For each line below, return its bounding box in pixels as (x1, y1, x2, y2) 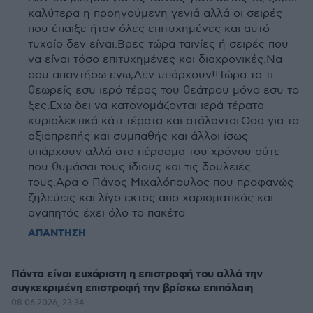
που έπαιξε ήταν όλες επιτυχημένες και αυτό (28, 22, 270, 36)
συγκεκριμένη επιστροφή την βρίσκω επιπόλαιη (11, 281, 253, 296)
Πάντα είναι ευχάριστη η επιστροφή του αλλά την (11, 267, 262, 282)
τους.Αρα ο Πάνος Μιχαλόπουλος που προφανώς (28, 176, 293, 189)
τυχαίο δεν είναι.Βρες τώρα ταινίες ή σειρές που (28, 38, 289, 51)
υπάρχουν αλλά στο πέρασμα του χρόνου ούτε (28, 145, 280, 159)
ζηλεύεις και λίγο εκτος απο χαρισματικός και (28, 191, 273, 205)
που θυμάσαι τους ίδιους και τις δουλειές (28, 161, 251, 174)
